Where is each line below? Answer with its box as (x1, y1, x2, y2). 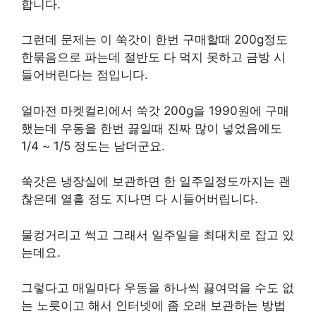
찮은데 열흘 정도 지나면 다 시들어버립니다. (21, 192, 258, 206)
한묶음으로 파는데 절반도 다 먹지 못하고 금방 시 (21, 50, 286, 64)
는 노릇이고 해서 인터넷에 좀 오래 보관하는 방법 (21, 298, 286, 312)
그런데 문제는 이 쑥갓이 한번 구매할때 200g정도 (21, 32, 288, 47)
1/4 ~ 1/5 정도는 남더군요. (21, 138, 165, 153)
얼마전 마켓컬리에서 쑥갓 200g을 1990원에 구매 (21, 103, 289, 118)
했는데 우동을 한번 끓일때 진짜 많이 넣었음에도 (21, 121, 282, 135)
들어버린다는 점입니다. (21, 68, 148, 82)
